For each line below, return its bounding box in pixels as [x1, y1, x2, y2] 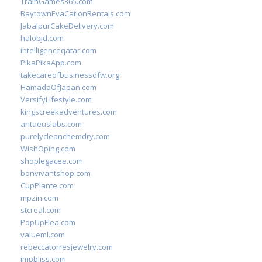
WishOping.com [20, 143, 75, 154]
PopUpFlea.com [20, 217, 75, 227]
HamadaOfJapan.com [20, 82, 96, 92]
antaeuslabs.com [20, 119, 82, 129]
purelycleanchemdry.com [20, 131, 110, 142]
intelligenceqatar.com [20, 45, 96, 56]
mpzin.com [20, 192, 58, 203]
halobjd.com [20, 33, 64, 43]
